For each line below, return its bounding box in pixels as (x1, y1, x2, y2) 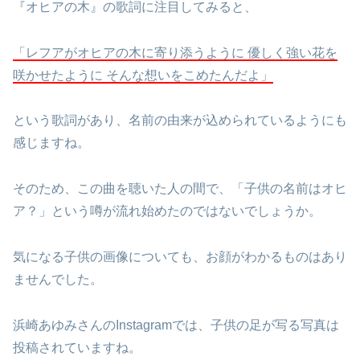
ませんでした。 (13, 272, 103, 286)
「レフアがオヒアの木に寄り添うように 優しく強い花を (13, 45, 337, 59)
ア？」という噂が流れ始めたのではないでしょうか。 (13, 204, 321, 219)
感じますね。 (13, 136, 90, 150)
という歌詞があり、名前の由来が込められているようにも (13, 113, 347, 128)
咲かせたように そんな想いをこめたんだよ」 (13, 67, 273, 82)
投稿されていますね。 (13, 340, 141, 354)
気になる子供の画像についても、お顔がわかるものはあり (13, 249, 347, 264)
